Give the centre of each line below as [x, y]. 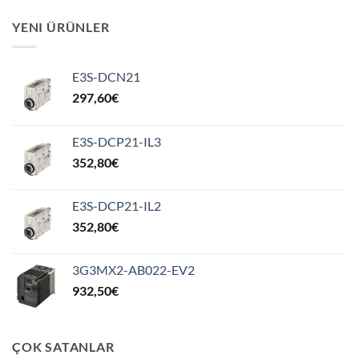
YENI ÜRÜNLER [61, 27]
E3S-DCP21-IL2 [117, 205]
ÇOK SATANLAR [63, 346]
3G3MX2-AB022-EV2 [133, 269]
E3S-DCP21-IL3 [117, 141]
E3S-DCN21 [106, 76]
